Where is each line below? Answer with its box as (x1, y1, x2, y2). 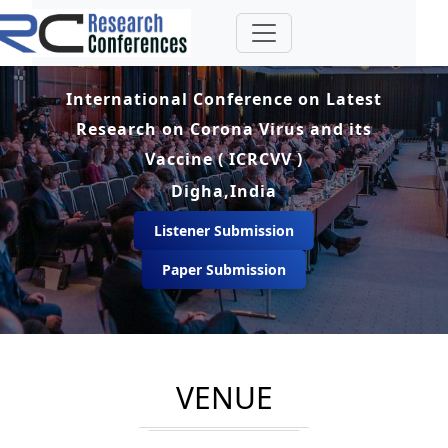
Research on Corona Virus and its (76, 117, 372, 140)
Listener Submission (153, 220, 294, 240)
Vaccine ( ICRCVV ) (145, 147, 303, 170)
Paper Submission (161, 259, 286, 279)
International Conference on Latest (66, 87, 382, 110)
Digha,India (171, 179, 277, 202)
